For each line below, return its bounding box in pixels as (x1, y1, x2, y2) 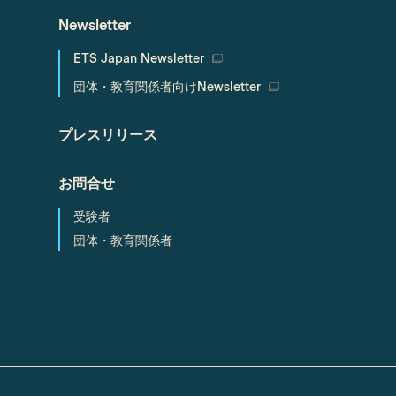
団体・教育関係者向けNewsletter (72, 80, 264, 95)
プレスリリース (57, 126, 157, 143)
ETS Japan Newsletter (72, 51, 208, 66)
